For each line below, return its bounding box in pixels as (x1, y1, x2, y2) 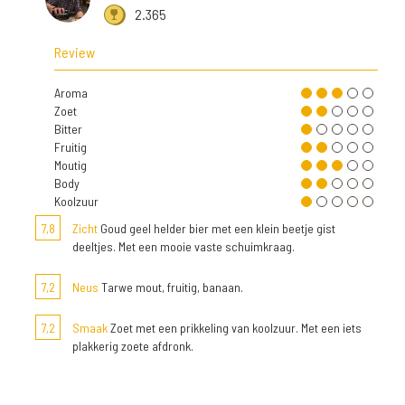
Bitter (54, 121, 82, 137)
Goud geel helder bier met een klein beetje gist (98, 221, 335, 237)
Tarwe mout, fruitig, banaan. (99, 279, 243, 296)
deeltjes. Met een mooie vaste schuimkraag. (72, 239, 295, 255)
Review (54, 43, 95, 61)
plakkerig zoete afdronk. (72, 338, 193, 354)
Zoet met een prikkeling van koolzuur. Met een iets (108, 320, 362, 336)
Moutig (54, 157, 87, 174)
